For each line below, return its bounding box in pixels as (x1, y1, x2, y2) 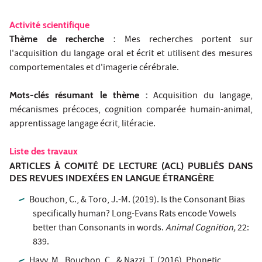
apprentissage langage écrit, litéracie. (9, 117, 156, 132)
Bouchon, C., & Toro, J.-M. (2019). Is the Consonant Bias (29, 193, 246, 208)
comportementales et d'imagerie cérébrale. (9, 61, 179, 75)
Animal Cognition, (166, 221, 236, 236)
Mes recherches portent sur (116, 33, 253, 47)
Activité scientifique (9, 19, 89, 30)
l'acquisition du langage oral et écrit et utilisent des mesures (9, 47, 253, 61)
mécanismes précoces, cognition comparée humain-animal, (9, 103, 253, 118)
